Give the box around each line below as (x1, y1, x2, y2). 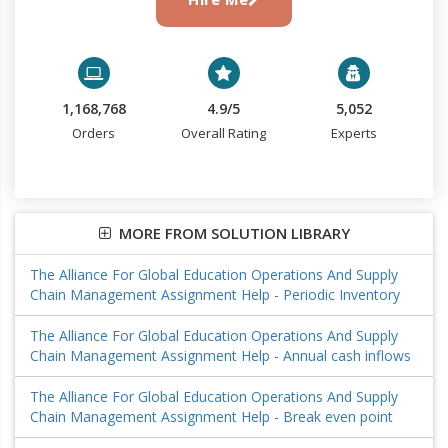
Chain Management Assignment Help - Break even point (30, 407, 393, 426)
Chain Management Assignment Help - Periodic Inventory (30, 285, 400, 304)
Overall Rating (181, 124, 267, 142)
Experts (330, 124, 377, 142)
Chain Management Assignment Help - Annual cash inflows (30, 346, 411, 365)
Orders (72, 124, 116, 142)
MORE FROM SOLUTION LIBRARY (110, 223, 350, 243)
